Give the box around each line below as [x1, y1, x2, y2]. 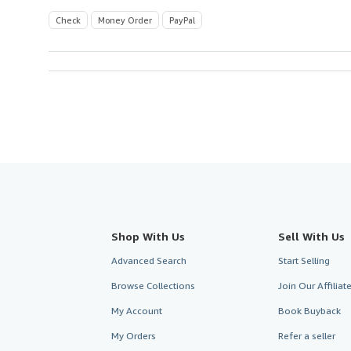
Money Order [98, 14, 152, 25]
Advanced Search [111, 254, 186, 266]
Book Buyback [277, 304, 341, 317]
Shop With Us [111, 229, 185, 243]
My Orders [111, 329, 156, 342]
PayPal [169, 14, 195, 25]
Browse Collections [111, 279, 195, 291]
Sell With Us [277, 229, 345, 243]
